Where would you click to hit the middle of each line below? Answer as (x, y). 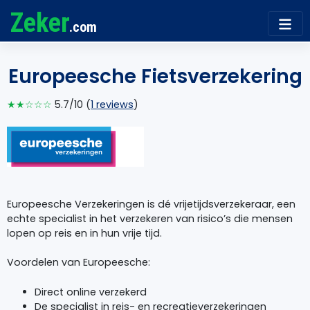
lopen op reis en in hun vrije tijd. (84, 234)
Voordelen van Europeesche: (79, 263)
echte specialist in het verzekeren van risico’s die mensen (150, 219)
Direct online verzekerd (91, 292)
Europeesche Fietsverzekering (155, 76)
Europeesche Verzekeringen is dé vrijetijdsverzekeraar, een (151, 204)
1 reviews (112, 104)
